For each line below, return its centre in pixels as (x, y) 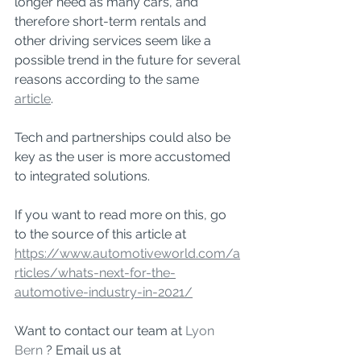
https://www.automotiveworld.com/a (127, 253)
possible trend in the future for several (129, 60)
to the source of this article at (102, 234)
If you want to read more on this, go (122, 215)
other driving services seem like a (114, 41)
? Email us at (83, 350)
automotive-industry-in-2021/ (104, 292)
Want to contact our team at (100, 331)
